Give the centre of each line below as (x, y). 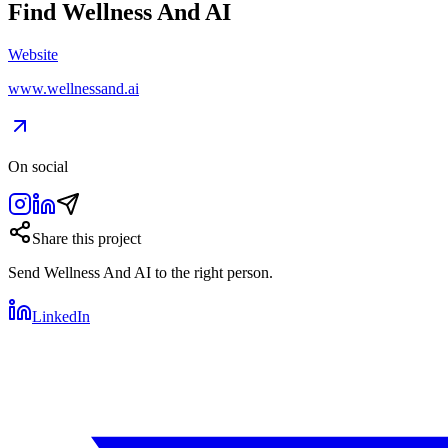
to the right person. (212, 273)
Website (33, 55)
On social (38, 167)
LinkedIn (61, 317)
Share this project (86, 239)
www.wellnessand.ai (73, 89)
